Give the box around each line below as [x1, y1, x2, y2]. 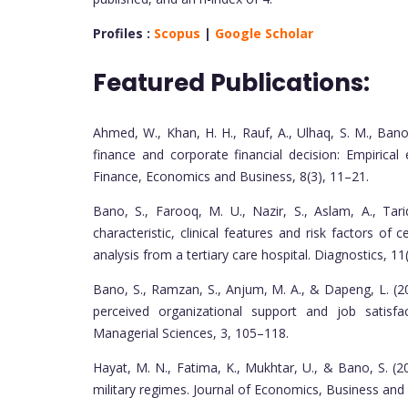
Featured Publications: [93, 66, 375, 100]
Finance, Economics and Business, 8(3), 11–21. [93, 168, 369, 186]
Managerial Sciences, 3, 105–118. [93, 324, 289, 342]
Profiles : [93, 25, 154, 43]
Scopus [154, 25, 200, 43]
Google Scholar [215, 25, 313, 43]
